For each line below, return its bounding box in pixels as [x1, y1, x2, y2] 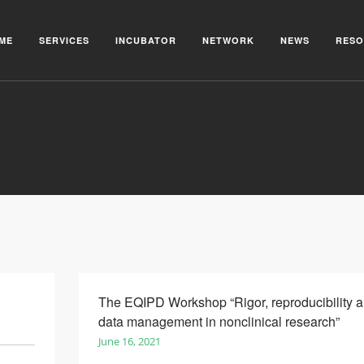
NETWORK [202, 34, 254, 46]
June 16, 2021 [97, 334, 161, 349]
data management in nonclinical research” [97, 312, 340, 331]
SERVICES [39, 34, 89, 46]
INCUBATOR [115, 34, 176, 46]
